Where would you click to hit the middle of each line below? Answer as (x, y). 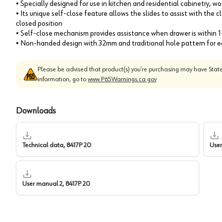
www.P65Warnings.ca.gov (122, 79)
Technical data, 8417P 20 (56, 145)
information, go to (63, 79)
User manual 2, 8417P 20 (56, 184)
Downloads (36, 111)
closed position (39, 24)
